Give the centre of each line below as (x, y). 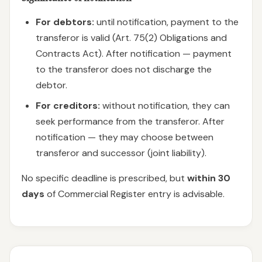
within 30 (209, 178)
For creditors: (68, 106)
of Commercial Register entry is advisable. (135, 194)
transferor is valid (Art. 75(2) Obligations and (131, 38)
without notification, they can (165, 106)
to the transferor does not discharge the (124, 69)
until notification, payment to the (166, 22)
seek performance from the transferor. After (130, 121)
